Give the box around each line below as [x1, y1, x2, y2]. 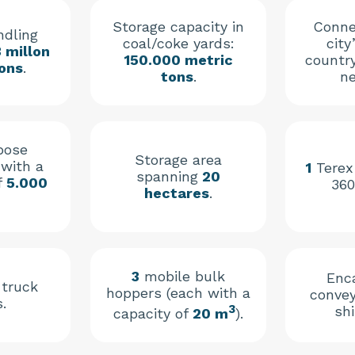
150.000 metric [124, 52, 233, 69]
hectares [144, 185, 209, 202]
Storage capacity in [113, 18, 244, 36]
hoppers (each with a [106, 284, 250, 302]
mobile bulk [139, 268, 225, 285]
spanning [136, 168, 198, 185]
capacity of [113, 305, 193, 323]
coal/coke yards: [122, 35, 235, 52]
